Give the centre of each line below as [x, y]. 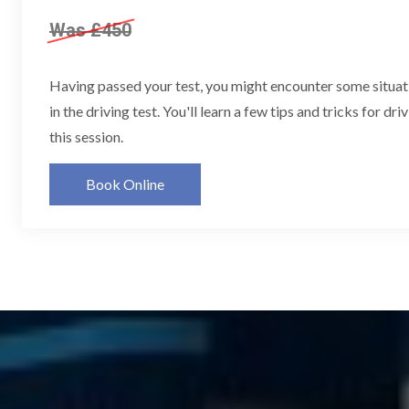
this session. [89, 136]
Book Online [125, 184]
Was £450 [90, 30]
